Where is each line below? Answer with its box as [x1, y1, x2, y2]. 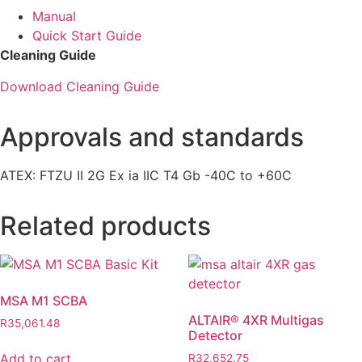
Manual [32, 8, 76, 25]
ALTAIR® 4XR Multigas [187, 311, 324, 328]
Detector [187, 326, 242, 343]
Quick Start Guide [32, 27, 141, 44]
